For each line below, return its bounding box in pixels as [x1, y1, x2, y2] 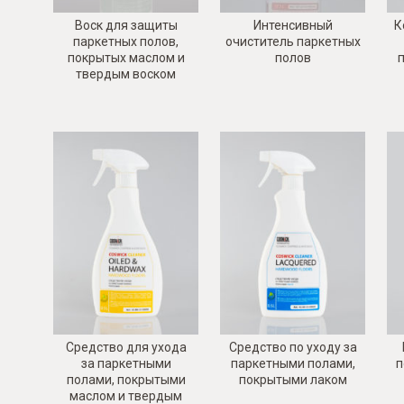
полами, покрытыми [66, 372, 186, 388]
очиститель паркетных [225, 33, 361, 49]
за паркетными [80, 356, 171, 372]
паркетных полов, [73, 33, 179, 49]
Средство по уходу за [228, 340, 357, 355]
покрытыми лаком [238, 372, 347, 388]
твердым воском [76, 66, 177, 81]
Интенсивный [252, 17, 333, 32]
